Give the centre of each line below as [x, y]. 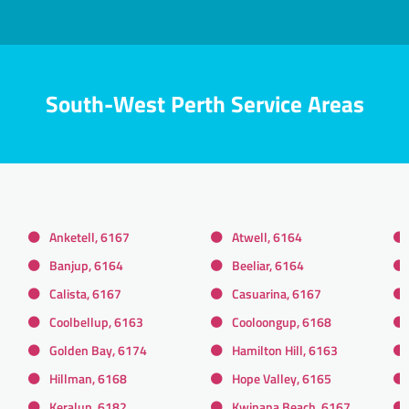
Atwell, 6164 [267, 236]
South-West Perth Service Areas [204, 104]
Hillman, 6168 [88, 378]
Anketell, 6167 [89, 236]
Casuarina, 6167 [277, 293]
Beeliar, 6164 [268, 265]
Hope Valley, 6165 [282, 378]
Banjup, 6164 [86, 265]
